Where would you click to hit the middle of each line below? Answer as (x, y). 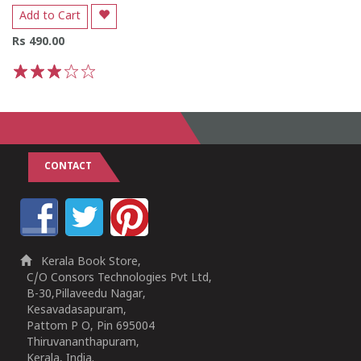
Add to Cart (50, 16)
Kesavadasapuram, (73, 311)
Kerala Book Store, (86, 262)
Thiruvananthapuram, (80, 343)
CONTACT (68, 167)
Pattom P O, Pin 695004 (87, 327)
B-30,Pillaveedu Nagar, (83, 295)
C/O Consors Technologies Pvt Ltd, (116, 278)
